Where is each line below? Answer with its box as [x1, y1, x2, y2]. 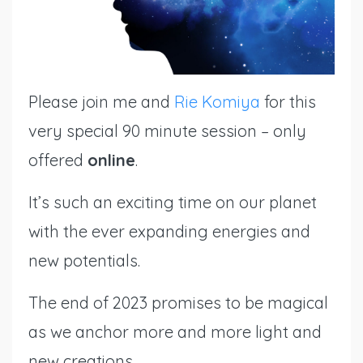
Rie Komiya [174, 91, 260, 112]
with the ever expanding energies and [28, 220, 310, 241]
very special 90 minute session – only [28, 120, 306, 141]
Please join [28, 91, 109, 112]
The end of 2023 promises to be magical [28, 292, 328, 313]
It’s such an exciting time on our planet [28, 191, 317, 212]
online [88, 149, 135, 170]
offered [28, 149, 83, 170]
